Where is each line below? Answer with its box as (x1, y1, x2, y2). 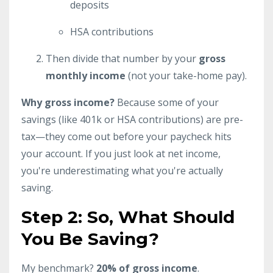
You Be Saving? (21, 228, 159, 249)
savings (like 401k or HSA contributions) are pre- (21, 112, 243, 126)
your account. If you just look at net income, (21, 146, 221, 160)
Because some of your (115, 95, 219, 109)
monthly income (46, 68, 126, 82)
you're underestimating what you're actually (21, 163, 223, 177)
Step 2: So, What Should (21, 206, 235, 227)
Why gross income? (21, 95, 115, 109)
